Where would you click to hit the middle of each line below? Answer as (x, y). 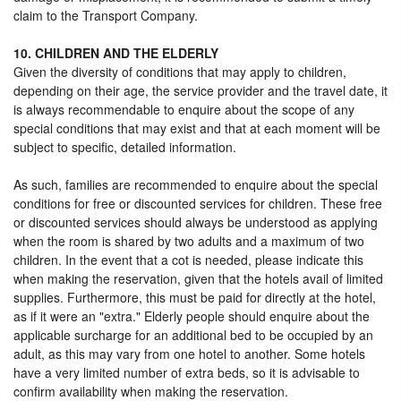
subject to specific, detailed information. (125, 147)
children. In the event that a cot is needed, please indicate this (188, 260)
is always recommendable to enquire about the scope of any (184, 109)
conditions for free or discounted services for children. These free (198, 203)
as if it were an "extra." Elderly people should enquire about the (192, 316)
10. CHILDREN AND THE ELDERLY (116, 53)
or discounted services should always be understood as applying (196, 222)
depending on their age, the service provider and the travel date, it (200, 90)
